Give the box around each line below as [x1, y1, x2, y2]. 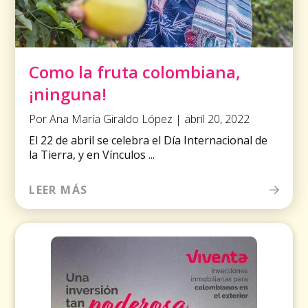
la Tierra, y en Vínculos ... [29, 147, 155, 163]
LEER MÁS [29, 182, 88, 198]
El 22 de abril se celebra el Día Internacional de [29, 133, 268, 148]
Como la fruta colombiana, [29, 60, 241, 84]
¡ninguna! [29, 82, 107, 106]
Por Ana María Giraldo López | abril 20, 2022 [29, 111, 250, 127]
